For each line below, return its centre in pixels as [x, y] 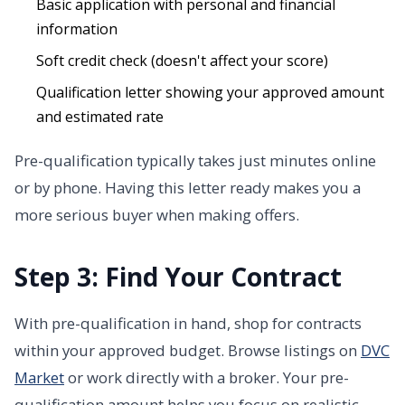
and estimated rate [100, 116]
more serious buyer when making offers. [157, 214]
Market [39, 377]
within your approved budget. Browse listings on [188, 350]
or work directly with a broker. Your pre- [207, 377]
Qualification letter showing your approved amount [210, 92]
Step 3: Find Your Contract [178, 276]
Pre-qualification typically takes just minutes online [195, 160]
